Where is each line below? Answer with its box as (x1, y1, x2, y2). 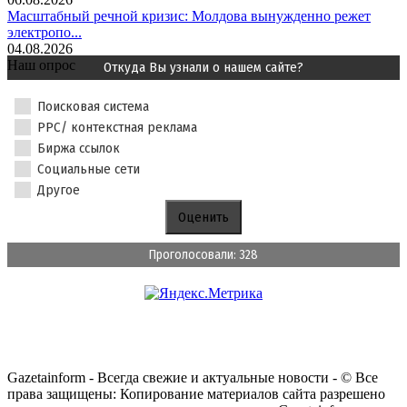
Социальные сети (37, 161, 140, 178)
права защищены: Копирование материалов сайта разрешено (7, 386, 385, 402)
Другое (37, 182, 80, 199)
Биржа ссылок (37, 140, 120, 157)
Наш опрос (7, 57, 75, 73)
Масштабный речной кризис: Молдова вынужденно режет (7, 8, 371, 24)
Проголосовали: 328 (149, 247, 258, 263)
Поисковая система (37, 98, 149, 115)
